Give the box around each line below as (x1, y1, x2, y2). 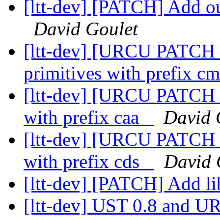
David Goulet (33, 18, 138, 40)
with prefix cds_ (24, 151, 154, 172)
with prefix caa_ (24, 107, 154, 128)
